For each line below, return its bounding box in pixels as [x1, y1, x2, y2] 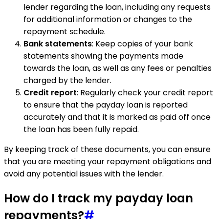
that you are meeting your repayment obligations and [4, 156, 211, 168]
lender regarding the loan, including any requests [23, 1, 211, 13]
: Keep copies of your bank [92, 38, 193, 50]
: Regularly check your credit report [77, 87, 213, 99]
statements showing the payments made [23, 50, 183, 62]
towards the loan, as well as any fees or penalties [23, 63, 212, 74]
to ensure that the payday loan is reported [23, 99, 188, 111]
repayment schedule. [23, 26, 106, 38]
